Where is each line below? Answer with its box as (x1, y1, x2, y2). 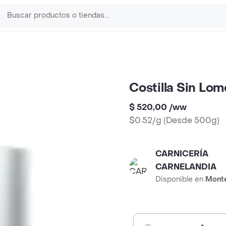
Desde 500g (166, 115, 217, 126)
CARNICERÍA (155, 148, 208, 159)
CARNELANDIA (155, 161, 216, 172)
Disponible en (155, 175, 205, 184)
